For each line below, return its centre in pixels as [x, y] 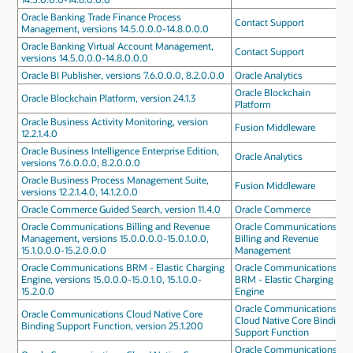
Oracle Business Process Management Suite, [115, 180]
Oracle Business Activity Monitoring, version [114, 122]
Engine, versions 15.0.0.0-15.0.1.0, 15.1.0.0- [111, 279]
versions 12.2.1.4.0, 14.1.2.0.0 [79, 192]
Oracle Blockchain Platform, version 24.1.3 [108, 98]
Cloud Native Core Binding [290, 320]
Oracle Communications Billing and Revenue [115, 227]
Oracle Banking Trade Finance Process [101, 17]
